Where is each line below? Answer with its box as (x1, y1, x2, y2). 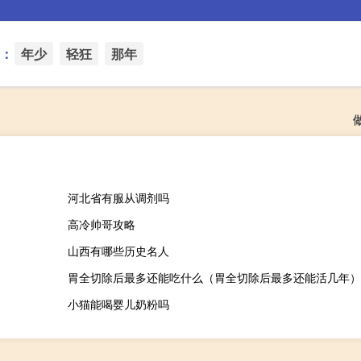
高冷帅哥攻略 (67, 215, 135, 232)
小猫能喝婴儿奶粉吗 (67, 295, 169, 312)
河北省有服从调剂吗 (67, 189, 169, 205)
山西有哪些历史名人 (67, 242, 169, 259)
